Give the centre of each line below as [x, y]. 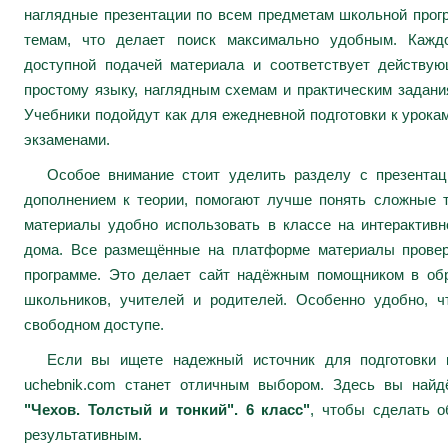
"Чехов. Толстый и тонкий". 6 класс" [167, 409]
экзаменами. [67, 139]
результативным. [83, 434]
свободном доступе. [94, 324]
